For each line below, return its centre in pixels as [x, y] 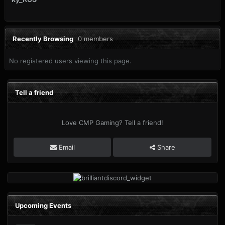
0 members [95, 38]
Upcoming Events [43, 206]
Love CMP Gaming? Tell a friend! [113, 123]
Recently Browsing [45, 38]
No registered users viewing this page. [70, 61]
